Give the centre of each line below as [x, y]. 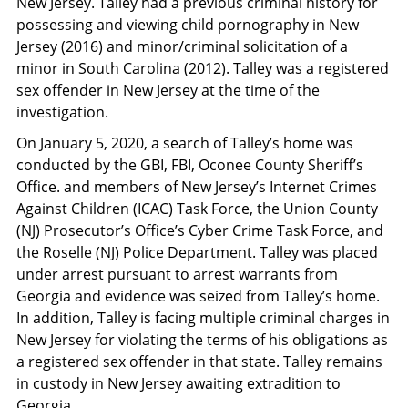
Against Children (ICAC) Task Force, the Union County [197, 209]
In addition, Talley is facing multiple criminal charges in [203, 318]
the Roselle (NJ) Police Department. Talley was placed [197, 252]
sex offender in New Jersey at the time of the [168, 90]
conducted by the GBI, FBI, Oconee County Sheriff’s [190, 165]
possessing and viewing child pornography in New [188, 25]
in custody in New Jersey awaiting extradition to [178, 383]
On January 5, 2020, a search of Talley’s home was [185, 143]
